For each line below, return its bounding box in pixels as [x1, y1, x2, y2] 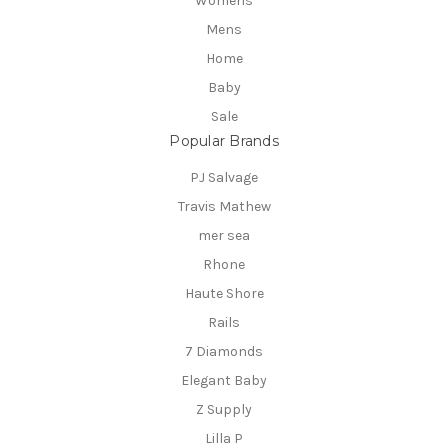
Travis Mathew [177, 197, 271, 215]
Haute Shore [184, 284, 264, 302]
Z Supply [196, 400, 252, 418]
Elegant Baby [181, 371, 267, 389]
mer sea [198, 226, 250, 244]
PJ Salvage [190, 168, 258, 186]
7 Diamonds [185, 342, 263, 360]
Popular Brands [169, 131, 279, 150]
